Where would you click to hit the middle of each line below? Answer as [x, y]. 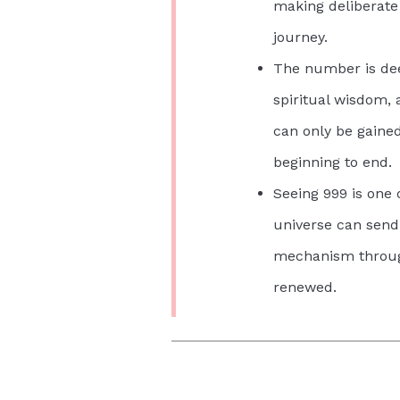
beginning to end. [332, 162]
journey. [300, 37]
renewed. [304, 287]
